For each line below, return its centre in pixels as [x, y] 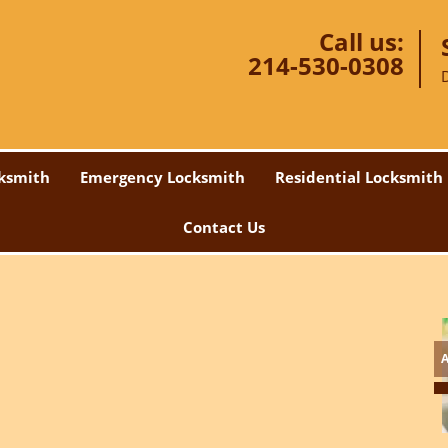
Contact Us [224, 227]
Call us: [361, 41]
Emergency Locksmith [162, 177]
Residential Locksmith [359, 177]
